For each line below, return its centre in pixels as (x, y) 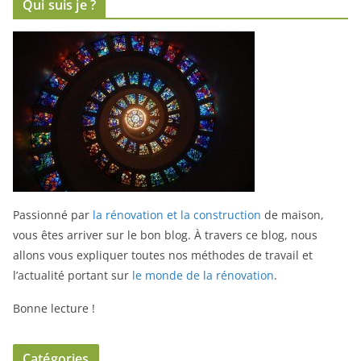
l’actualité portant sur (73, 276)
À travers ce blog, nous (254, 235)
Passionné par (53, 215)
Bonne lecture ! (54, 309)
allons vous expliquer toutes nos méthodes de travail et (163, 255)
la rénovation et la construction (177, 215)
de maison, (293, 215)
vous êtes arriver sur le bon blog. (102, 235)
